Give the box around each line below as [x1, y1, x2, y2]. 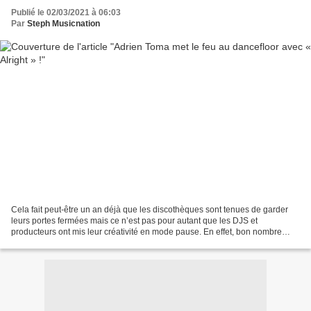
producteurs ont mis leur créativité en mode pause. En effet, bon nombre [11, 226, 282, 237]
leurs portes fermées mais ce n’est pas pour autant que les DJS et [11, 215, 258, 226]
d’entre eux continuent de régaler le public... [11, 237, 176, 248]
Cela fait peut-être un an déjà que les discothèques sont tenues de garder [11, 204, 288, 215]
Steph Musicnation [27, 19, 100, 29]
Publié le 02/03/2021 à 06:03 [11, 8, 121, 18]
